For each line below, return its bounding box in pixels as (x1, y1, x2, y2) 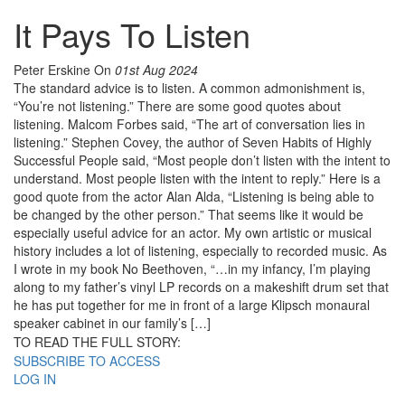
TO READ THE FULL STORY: (14, 333, 181, 352)
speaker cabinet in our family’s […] (14, 314, 211, 333)
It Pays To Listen (14, 11, 250, 58)
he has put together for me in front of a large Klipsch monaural (14, 296, 370, 315)
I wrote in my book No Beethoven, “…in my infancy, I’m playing (14, 259, 371, 278)
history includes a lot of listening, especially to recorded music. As (14, 241, 387, 260)
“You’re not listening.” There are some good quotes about (14, 97, 341, 116)
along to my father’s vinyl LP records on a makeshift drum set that (14, 278, 389, 297)
